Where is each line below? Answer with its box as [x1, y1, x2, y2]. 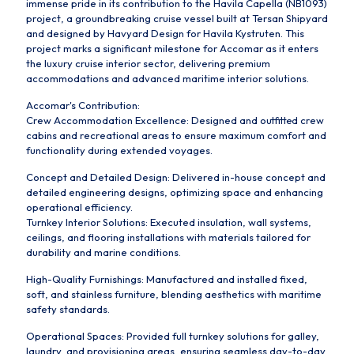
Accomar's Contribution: [26, 98, 140, 111]
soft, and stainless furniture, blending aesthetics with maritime [26, 287, 322, 300]
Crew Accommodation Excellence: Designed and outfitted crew [26, 113, 324, 126]
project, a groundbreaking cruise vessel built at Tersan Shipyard [26, 11, 328, 24]
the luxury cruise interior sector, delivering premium [26, 56, 270, 70]
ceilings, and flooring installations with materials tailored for [26, 230, 311, 243]
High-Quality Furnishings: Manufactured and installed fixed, [26, 272, 307, 285]
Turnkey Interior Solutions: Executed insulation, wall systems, [26, 215, 311, 228]
